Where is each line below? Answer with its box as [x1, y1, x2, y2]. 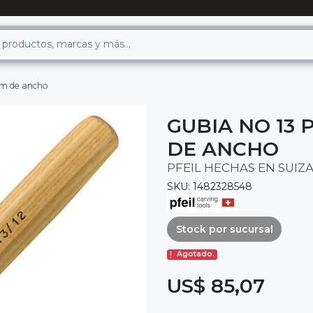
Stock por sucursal [175, 222, 273, 235]
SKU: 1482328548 [167, 180, 252, 194]
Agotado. [177, 249, 215, 259]
